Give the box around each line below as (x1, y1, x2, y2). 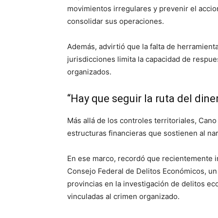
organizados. (67, 67, 111, 76)
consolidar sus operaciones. (67, 16, 164, 26)
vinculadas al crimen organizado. (67, 191, 180, 201)
